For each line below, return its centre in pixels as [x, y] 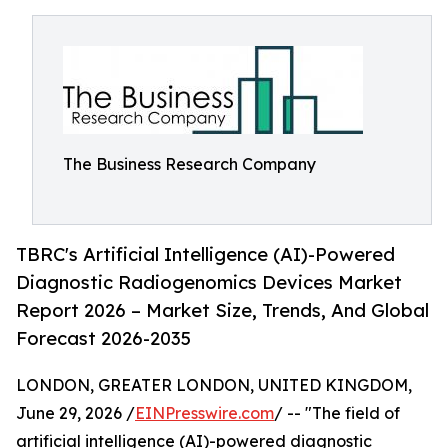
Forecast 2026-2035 [103, 338]
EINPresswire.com [204, 413]
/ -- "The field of [337, 413]
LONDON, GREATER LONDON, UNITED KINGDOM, [214, 385]
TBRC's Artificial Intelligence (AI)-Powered [205, 254]
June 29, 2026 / [75, 413]
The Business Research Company [189, 164]
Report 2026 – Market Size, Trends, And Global [222, 310]
